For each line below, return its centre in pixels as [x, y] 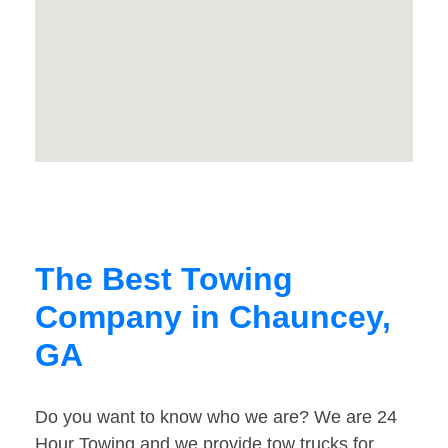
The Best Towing [164, 279]
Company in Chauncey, [213, 317]
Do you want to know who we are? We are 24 [216, 417]
